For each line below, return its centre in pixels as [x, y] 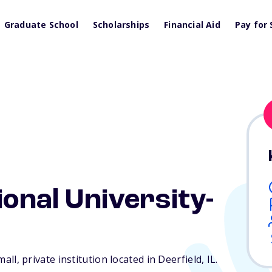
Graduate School [41, 25]
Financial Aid [192, 25]
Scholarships [121, 25]
